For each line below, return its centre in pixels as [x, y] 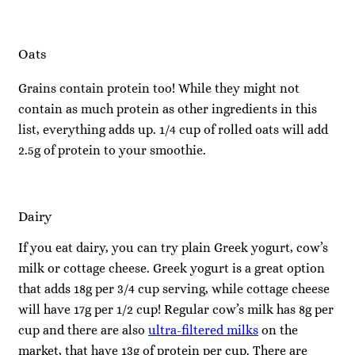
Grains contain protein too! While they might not [159, 89]
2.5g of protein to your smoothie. [112, 151]
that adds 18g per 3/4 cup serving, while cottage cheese [174, 289]
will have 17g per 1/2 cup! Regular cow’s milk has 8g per [176, 309]
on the [278, 330]
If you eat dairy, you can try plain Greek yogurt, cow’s [173, 248]
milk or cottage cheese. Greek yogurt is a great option [172, 268]
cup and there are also [83, 330]
